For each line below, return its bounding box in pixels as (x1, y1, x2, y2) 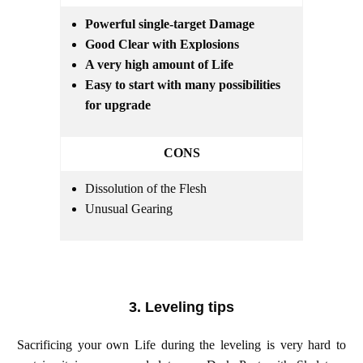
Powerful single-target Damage (85, 16, 254, 31)
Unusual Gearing (85, 201, 176, 216)
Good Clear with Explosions (85, 36, 239, 51)
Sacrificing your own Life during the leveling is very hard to (17, 337, 346, 352)
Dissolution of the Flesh (85, 181, 207, 195)
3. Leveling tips (129, 298, 234, 315)
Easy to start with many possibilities (85, 77, 280, 92)
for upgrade (85, 97, 151, 112)
